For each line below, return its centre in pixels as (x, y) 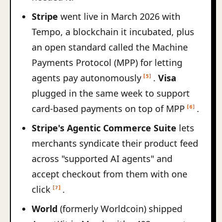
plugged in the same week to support (111, 93)
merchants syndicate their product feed (115, 143)
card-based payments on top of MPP (108, 109)
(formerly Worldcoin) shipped (120, 209)
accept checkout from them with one (110, 174)
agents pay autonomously (86, 78)
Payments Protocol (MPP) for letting (107, 62)
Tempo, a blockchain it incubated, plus (113, 32)
